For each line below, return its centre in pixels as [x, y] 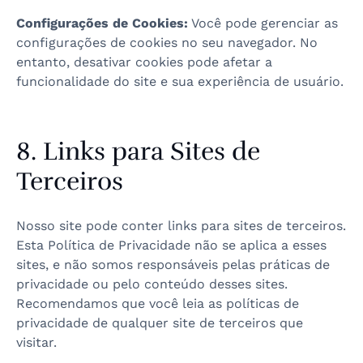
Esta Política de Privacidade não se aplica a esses [171, 245]
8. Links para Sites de [138, 152]
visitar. [36, 342]
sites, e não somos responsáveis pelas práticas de [173, 265]
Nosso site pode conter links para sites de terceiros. [181, 226]
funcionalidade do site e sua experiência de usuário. [180, 81]
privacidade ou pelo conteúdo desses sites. [152, 284]
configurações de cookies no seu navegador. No [167, 43]
